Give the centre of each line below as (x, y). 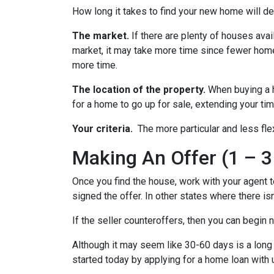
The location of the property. (140, 90)
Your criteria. (104, 129)
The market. (102, 36)
